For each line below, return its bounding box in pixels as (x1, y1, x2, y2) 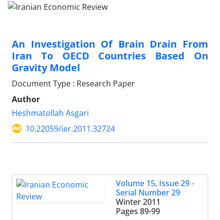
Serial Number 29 (116, 187, 180, 198)
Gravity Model (12, 60, 80, 74)
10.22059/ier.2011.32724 (26, 123, 115, 134)
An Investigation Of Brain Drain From (12, 37, 208, 51)
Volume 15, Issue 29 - (116, 177, 194, 189)
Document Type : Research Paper (12, 78, 135, 89)
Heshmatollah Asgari (12, 107, 89, 118)
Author (12, 93, 40, 105)
